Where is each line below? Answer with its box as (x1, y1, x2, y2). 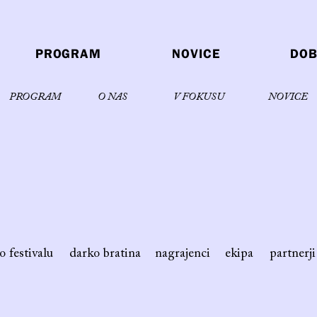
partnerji (270, 248, 316, 260)
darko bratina (69, 248, 141, 260)
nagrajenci (155, 248, 210, 260)
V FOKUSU (173, 92, 224, 103)
